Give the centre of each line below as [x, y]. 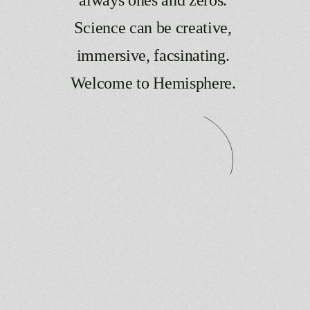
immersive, [113, 55]
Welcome [101, 83]
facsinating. [192, 55]
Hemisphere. [194, 83]
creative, [203, 27]
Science [100, 27]
